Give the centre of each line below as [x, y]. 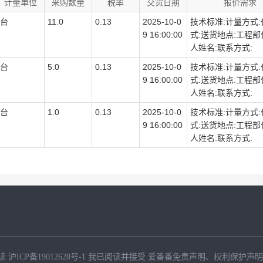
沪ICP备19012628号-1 [48, 257]
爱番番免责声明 [177, 257]
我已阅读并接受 [118, 257]
